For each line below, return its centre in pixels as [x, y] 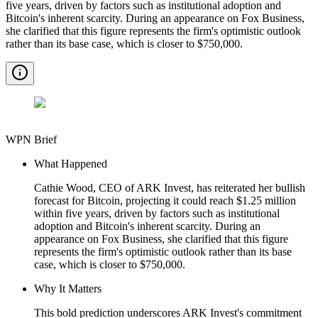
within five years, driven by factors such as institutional [157, 213]
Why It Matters [68, 288]
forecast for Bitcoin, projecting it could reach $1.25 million [165, 200]
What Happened [71, 163]
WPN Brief [31, 139]
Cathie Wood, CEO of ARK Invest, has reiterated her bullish [170, 187]
